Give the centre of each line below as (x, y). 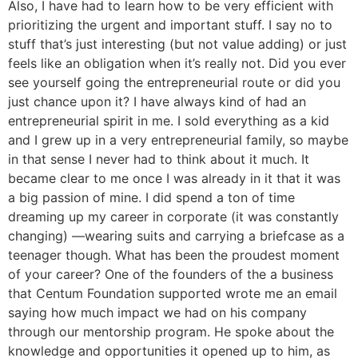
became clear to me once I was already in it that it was (174, 179)
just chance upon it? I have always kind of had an (157, 102)
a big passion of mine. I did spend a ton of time (151, 198)
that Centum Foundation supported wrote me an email (173, 294)
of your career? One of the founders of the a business (171, 274)
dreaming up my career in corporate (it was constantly (173, 217)
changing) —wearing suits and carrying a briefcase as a (176, 236)
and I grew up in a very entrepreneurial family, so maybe (178, 140)
